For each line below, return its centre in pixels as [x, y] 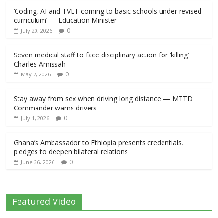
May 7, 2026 [36, 74]
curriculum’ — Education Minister [65, 20]
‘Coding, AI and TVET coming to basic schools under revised [108, 11]
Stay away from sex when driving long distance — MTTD [103, 99]
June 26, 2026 [38, 162]
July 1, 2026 [35, 118]
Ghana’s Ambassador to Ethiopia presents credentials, [99, 142]
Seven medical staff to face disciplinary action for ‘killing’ [101, 55]
